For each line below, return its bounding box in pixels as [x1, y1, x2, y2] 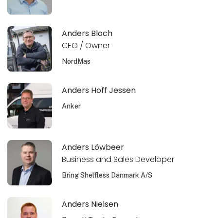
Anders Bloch [62, 27, 113, 39]
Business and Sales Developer [62, 153, 175, 165]
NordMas [62, 57, 91, 65]
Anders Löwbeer [62, 141, 125, 153]
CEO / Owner [62, 39, 110, 51]
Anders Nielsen [62, 199, 119, 210]
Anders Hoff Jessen [62, 84, 136, 96]
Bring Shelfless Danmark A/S [62, 171, 153, 179]
